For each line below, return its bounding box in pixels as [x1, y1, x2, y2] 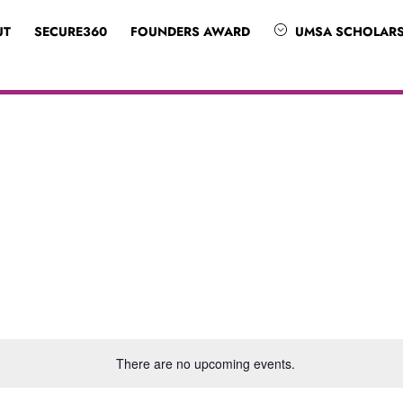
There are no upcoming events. [115, 354, 295, 372]
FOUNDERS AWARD [130, 22, 251, 40]
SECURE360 [33, 22, 107, 40]
